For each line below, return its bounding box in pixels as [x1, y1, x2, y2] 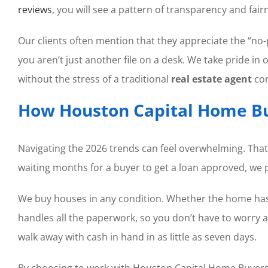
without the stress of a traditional [17, 72, 171, 86]
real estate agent [170, 72, 252, 86]
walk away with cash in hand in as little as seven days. [17, 230, 257, 243]
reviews [17, 3, 52, 17]
